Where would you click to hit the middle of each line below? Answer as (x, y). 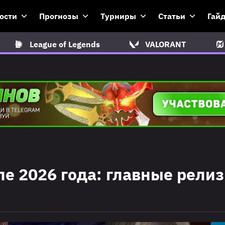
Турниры (118, 16)
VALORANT (165, 44)
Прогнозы (59, 16)
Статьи (172, 16)
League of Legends (65, 44)
